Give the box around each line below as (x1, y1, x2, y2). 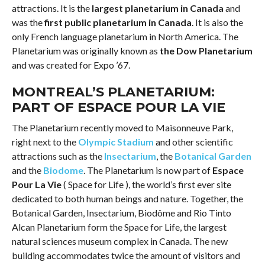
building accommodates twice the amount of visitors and (11, 249, 240, 261)
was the (11, 16, 44, 28)
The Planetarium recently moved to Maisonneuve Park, (11, 121, 233, 133)
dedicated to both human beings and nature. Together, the (11, 192, 243, 204)
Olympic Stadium (77, 135, 154, 147)
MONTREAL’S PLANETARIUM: (11, 83, 215, 100)
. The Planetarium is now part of (83, 164, 212, 176)
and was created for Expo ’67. (11, 59, 130, 70)
